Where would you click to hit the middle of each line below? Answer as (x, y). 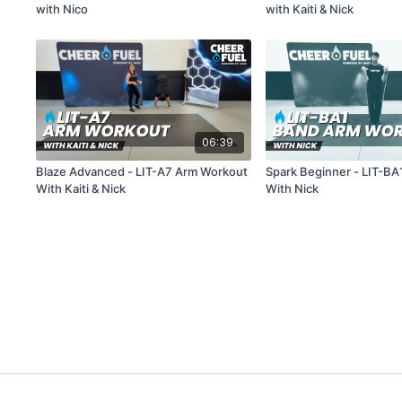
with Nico (62, 9)
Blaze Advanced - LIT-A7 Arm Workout (142, 171)
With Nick (293, 188)
